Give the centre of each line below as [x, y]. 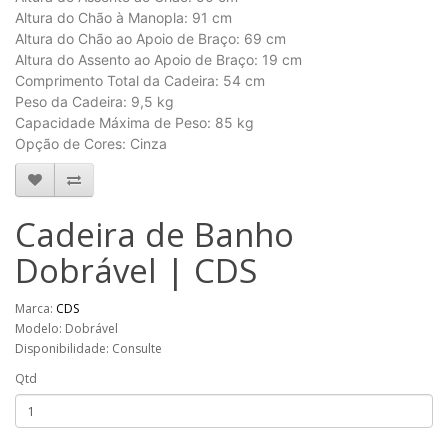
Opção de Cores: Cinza [91, 143]
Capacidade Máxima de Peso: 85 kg [134, 122]
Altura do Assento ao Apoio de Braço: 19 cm [158, 59]
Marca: [35, 308]
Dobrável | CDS [136, 270]
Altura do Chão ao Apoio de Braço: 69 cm [150, 38]
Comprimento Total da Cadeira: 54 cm [140, 80]
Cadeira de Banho [154, 234]
